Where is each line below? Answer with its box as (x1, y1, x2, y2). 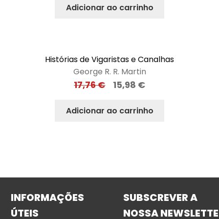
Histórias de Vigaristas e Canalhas (45, 54, 174, 66)
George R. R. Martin (73, 66, 146, 78)
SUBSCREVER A (123, 191, 198, 205)
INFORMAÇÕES (11, 191, 85, 205)
